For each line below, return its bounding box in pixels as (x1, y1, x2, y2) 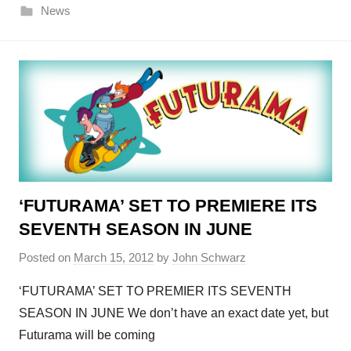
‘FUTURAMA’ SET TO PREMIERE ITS (19, 196, 317, 216)
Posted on (19, 250, 74, 264)
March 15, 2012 (74, 250, 154, 264)
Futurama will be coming (19, 327, 155, 342)
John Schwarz (172, 250, 246, 264)
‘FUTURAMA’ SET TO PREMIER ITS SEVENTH (19, 284, 291, 298)
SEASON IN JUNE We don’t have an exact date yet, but (19, 306, 328, 320)
